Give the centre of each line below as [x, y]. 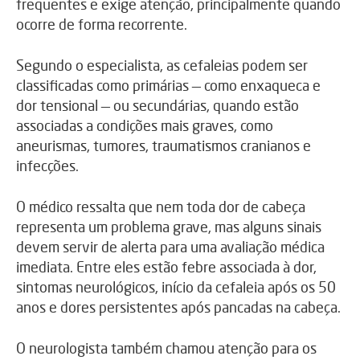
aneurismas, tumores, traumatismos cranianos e [164, 145]
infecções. [47, 165]
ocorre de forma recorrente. [102, 24]
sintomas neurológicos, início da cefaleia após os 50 [176, 286]
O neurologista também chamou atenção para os [166, 348]
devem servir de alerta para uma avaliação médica [170, 246]
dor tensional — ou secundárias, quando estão [157, 105]
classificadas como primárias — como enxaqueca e [168, 85]
